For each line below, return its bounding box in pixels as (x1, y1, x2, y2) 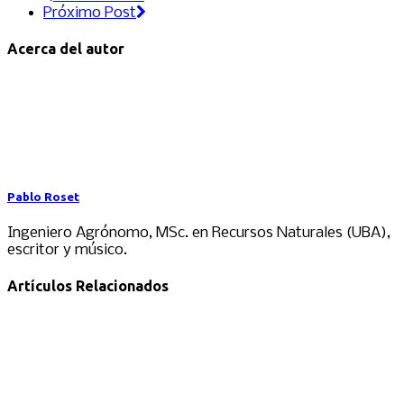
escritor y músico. (7, 241, 127, 259)
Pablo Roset (7, 190, 79, 205)
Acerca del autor (7, 40, 124, 57)
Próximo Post (43, 4, 136, 22)
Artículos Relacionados (7, 277, 169, 294)
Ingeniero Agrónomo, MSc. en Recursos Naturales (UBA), (7, 224, 390, 242)
